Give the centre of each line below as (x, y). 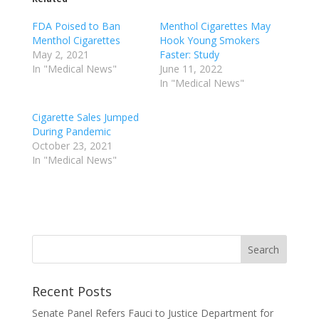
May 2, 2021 (60, 54)
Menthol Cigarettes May (215, 26)
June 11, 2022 (190, 69)
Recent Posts (72, 291)
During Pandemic (71, 131)
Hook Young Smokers (209, 40)
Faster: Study (189, 54)
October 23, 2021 (72, 146)
